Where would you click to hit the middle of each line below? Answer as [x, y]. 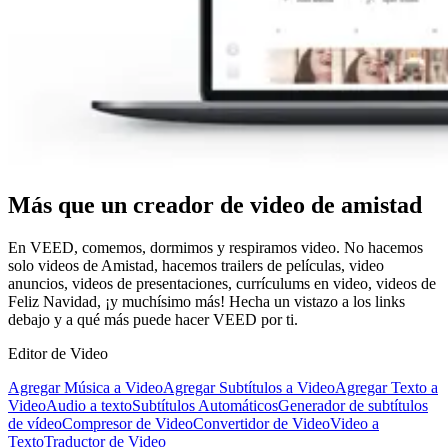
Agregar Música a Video [85, 388]
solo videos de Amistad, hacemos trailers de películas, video [196, 266]
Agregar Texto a [386, 388]
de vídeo [35, 424]
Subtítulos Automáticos [205, 406]
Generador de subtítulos [353, 406]
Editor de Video [58, 354]
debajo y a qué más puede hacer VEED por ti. [153, 320]
